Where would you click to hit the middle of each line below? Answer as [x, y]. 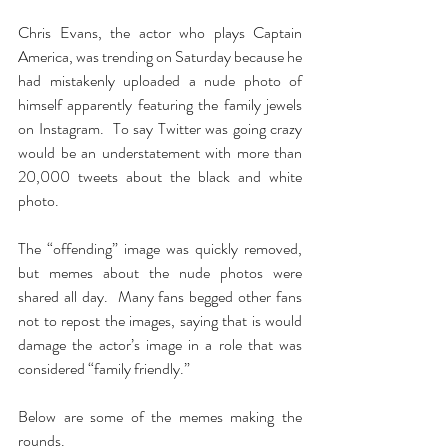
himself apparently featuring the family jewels [160, 104]
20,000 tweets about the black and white [160, 176]
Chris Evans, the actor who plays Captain [160, 32]
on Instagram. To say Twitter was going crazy [160, 128]
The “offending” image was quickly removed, [160, 248]
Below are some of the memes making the [160, 416]
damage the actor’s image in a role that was [160, 344]
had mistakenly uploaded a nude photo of [160, 80]
